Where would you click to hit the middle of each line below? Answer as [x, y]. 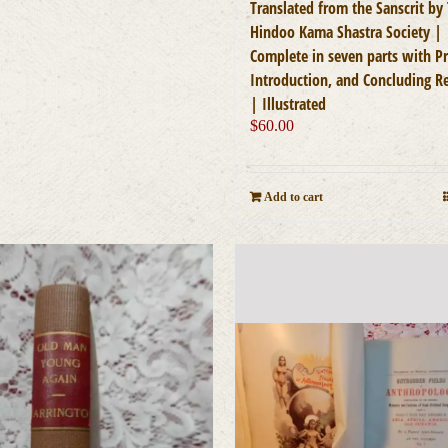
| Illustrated [287, 103]
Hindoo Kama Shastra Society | [345, 31]
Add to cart [293, 196]
